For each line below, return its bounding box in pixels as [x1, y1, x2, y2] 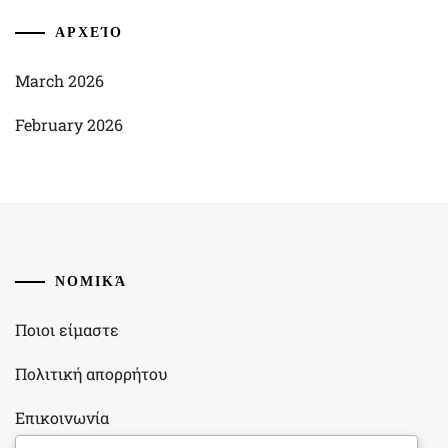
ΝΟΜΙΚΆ [55, 271, 127, 291]
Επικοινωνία [15, 407, 109, 428]
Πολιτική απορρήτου [15, 363, 168, 384]
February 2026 [15, 114, 123, 135]
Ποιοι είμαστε [15, 319, 119, 340]
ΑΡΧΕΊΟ [55, 22, 123, 42]
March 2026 [15, 70, 104, 91]
